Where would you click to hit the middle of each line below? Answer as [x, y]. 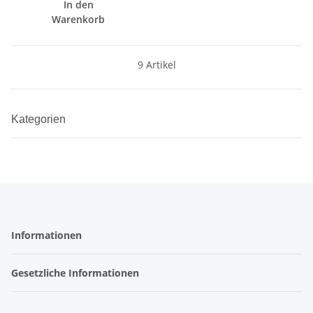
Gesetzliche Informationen [77, 273]
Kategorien [40, 119]
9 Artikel [156, 65]
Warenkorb [78, 19]
